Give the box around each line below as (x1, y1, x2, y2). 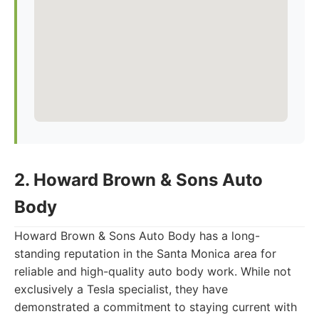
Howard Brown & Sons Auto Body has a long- (14, 229, 260, 243)
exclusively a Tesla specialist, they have (14, 282, 228, 296)
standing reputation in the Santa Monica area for (14, 246, 276, 261)
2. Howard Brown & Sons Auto (14, 169, 263, 190)
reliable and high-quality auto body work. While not (14, 264, 291, 278)
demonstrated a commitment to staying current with (14, 300, 297, 314)
